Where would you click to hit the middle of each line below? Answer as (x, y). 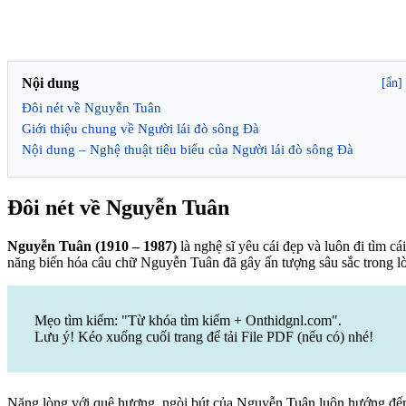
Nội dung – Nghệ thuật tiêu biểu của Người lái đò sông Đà (188, 149)
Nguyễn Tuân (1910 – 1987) (92, 246)
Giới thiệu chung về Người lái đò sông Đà (140, 128)
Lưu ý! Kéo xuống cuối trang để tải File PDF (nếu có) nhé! (204, 336)
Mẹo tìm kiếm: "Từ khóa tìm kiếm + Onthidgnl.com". (188, 320)
